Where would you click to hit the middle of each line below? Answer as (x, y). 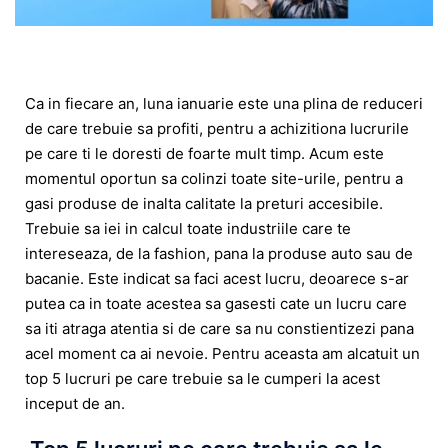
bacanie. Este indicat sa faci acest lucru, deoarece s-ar (217, 279)
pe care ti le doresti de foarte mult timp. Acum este (204, 154)
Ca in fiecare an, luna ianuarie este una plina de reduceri (224, 104)
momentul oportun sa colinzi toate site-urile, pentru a (214, 179)
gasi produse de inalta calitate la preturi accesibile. (204, 204)
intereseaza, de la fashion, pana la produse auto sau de (219, 254)
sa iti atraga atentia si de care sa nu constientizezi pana (219, 329)
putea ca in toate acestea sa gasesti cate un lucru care (216, 304)
